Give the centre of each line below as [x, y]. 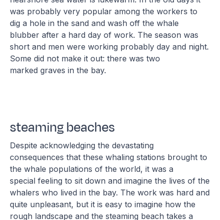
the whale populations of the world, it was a [92, 169]
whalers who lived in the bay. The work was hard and [110, 192]
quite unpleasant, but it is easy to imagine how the [103, 204]
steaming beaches [63, 127]
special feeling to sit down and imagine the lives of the [110, 180]
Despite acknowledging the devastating [82, 145]
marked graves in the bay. [59, 70]
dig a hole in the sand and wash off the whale [95, 23]
